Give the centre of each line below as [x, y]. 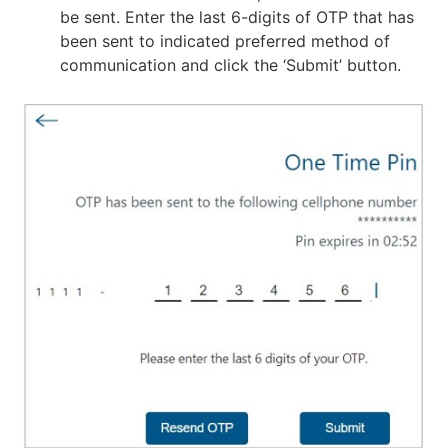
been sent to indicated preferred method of [225, 41]
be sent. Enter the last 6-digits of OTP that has [237, 17]
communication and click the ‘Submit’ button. [230, 65]
